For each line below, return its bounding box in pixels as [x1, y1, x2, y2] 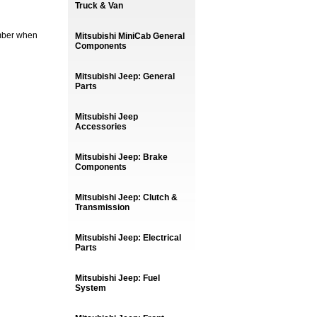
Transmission [75, 202, 129, 212]
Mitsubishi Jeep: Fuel [75, 273, 160, 283]
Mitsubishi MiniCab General [75, 31, 185, 41]
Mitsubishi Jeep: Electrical [75, 233, 181, 243]
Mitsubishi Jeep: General [75, 71, 175, 81]
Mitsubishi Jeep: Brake [75, 152, 168, 162]
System [75, 283, 106, 293]
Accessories [75, 122, 127, 132]
